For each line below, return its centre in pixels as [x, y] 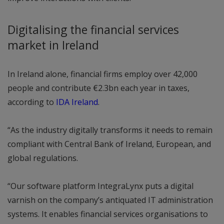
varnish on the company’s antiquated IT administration [110, 200]
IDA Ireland [77, 102]
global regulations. [43, 158]
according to [32, 102]
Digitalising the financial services [93, 29]
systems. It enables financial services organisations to [108, 214]
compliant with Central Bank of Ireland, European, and [109, 144]
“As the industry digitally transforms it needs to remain [110, 130]
